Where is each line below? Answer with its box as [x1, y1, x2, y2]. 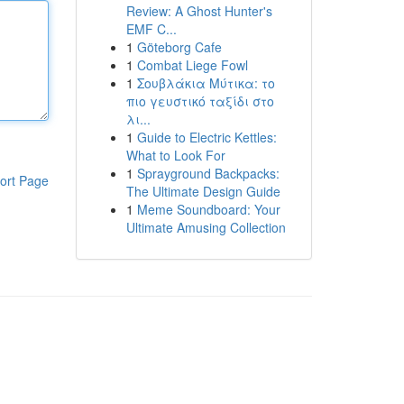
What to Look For [125, 146, 225, 164]
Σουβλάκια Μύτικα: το [136, 74, 275, 92]
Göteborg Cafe [136, 38, 222, 56]
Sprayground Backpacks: [136, 164, 280, 182]
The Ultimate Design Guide [125, 182, 280, 200]
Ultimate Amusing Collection [125, 218, 286, 236]
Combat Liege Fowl [136, 56, 248, 74]
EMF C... [125, 20, 177, 38]
